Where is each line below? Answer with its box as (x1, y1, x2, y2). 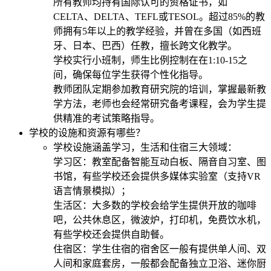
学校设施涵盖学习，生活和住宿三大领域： (53, 142, 237, 152)
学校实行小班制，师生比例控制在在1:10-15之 (53, 54, 247, 65)
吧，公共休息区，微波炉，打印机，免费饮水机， (53, 214, 266, 225)
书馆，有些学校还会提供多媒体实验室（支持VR (53, 171, 261, 181)
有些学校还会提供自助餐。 (53, 229, 169, 240)
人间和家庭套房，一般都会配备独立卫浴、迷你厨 (53, 258, 266, 269)
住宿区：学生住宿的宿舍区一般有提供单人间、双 (53, 243, 266, 254)
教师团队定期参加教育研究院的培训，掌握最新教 (53, 83, 266, 94)
